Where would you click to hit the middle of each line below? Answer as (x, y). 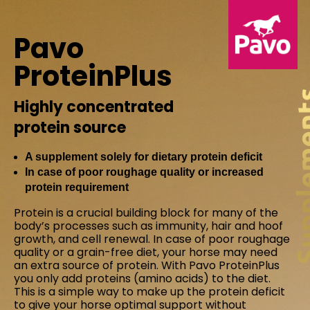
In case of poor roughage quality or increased (144, 172)
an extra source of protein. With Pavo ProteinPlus (147, 265)
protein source (70, 128)
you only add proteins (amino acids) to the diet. (142, 279)
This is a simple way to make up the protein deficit (149, 292)
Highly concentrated (94, 107)
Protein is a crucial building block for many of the (146, 213)
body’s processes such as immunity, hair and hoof (148, 226)
